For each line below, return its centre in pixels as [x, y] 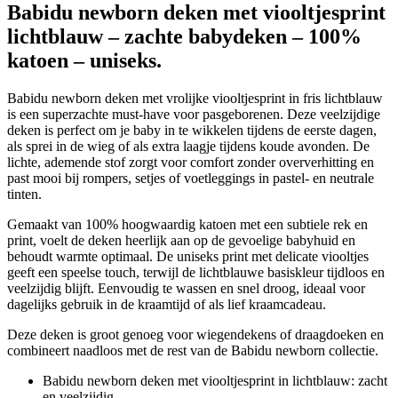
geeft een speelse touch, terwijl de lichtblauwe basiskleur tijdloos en [196, 273]
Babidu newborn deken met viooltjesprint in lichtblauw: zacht [215, 381]
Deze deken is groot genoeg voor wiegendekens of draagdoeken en [195, 335]
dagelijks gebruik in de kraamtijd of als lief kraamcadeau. [167, 305]
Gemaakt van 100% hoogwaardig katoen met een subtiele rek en [187, 225]
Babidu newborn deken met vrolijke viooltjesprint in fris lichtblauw [195, 99]
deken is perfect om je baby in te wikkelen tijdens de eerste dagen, [192, 131]
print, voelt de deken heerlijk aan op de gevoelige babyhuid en [181, 241]
